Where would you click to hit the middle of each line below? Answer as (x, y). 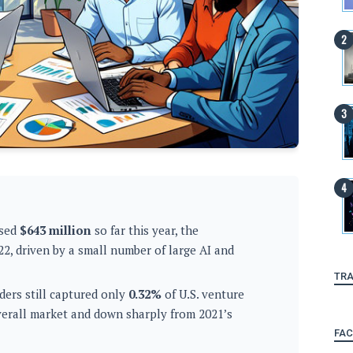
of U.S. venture (203, 294)
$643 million (56, 230)
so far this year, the (145, 230)
